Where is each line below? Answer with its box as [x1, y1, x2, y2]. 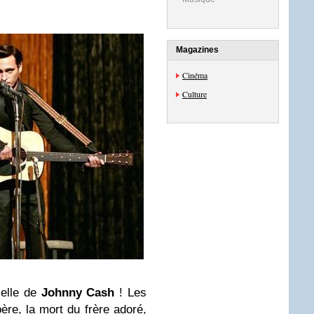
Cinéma [182, 69, 207, 81]
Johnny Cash [41, 286, 115, 299]
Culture [182, 88, 207, 100]
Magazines [176, 45, 219, 55]
